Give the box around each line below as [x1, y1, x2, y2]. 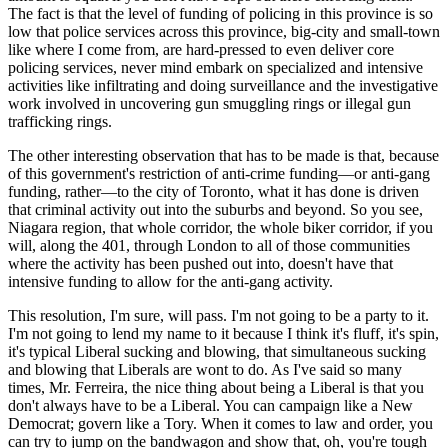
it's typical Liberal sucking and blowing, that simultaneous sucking [8, 342, 426, 360]
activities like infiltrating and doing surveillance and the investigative [8, 76, 438, 94]
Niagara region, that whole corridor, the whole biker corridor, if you [8, 218, 433, 236]
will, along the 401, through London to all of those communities [8, 236, 410, 254]
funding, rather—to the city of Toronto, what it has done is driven [8, 182, 419, 200]
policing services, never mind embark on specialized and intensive [8, 58, 423, 76]
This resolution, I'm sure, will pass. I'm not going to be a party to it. [8, 306, 429, 324]
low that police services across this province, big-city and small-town [8, 22, 440, 40]
